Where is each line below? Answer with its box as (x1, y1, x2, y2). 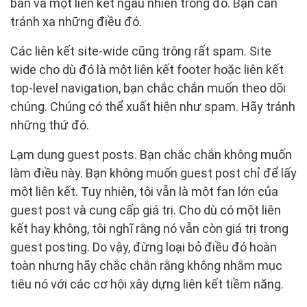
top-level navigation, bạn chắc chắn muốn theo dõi (10, 81, 286, 96)
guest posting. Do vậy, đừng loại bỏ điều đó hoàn (10, 240, 277, 255)
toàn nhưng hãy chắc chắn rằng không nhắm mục (10, 258, 282, 273)
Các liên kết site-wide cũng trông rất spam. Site (10, 44, 271, 59)
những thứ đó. (10, 118, 89, 133)
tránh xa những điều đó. (10, 14, 142, 29)
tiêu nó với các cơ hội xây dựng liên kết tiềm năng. (10, 277, 284, 292)
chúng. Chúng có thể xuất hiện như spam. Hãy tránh (10, 99, 295, 114)
